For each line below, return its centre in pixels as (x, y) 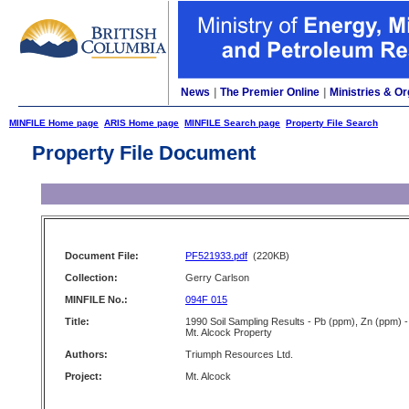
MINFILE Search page (232, 123)
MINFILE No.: (96, 299)
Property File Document (144, 153)
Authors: (86, 354)
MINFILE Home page (54, 123)
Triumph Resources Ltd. (239, 354)
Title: (77, 321)
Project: (84, 376)
